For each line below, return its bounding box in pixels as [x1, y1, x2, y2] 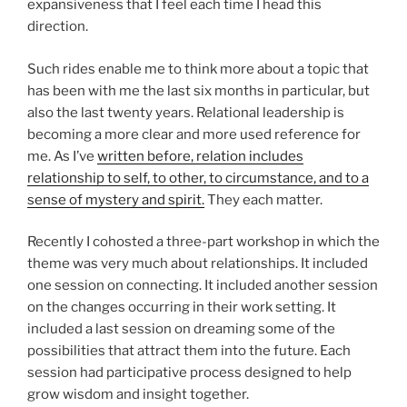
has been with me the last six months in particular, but [27, 82, 370, 99]
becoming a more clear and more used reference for [27, 125, 361, 143]
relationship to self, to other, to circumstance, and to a [27, 169, 369, 186]
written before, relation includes [97, 147, 303, 164]
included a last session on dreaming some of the [27, 321, 335, 338]
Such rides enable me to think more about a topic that [27, 60, 369, 77]
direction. [27, 18, 88, 35]
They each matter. [204, 191, 323, 208]
